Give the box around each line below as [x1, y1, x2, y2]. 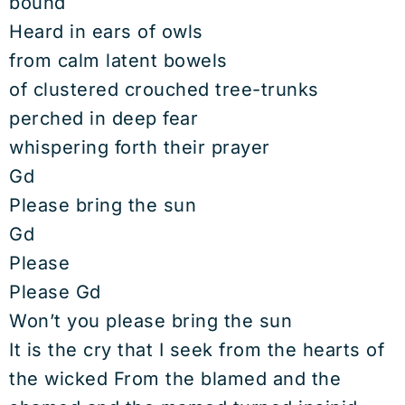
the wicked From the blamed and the [9, 368, 341, 390]
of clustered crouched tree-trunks [9, 79, 319, 100]
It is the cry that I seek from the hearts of [9, 339, 384, 361]
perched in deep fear [9, 108, 198, 129]
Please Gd [9, 281, 101, 303]
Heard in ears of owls [9, 21, 203, 42]
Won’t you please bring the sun [9, 310, 292, 332]
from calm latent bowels [9, 50, 228, 71]
